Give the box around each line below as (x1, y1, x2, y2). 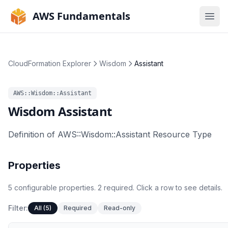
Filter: (8, 204, 28, 212)
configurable (12, 183, 59, 192)
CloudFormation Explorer (8, 59, 91, 68)
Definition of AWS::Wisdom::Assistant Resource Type (8, 129, 212, 139)
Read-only (104, 204, 135, 212)
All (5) (34, 204, 51, 212)
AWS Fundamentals (33, 9, 130, 23)
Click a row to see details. (134, 183, 222, 192)
